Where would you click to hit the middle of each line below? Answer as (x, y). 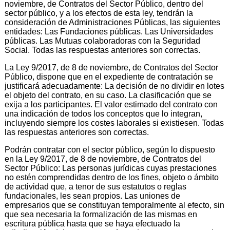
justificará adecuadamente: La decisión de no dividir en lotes (114, 86)
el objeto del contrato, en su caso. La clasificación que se (108, 95)
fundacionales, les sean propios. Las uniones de (92, 196)
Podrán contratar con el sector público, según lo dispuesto (110, 149)
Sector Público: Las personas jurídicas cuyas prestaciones (111, 168)
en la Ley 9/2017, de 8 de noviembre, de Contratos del (103, 159)
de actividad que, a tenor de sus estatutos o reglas (95, 186)
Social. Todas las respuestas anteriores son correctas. (102, 50)
